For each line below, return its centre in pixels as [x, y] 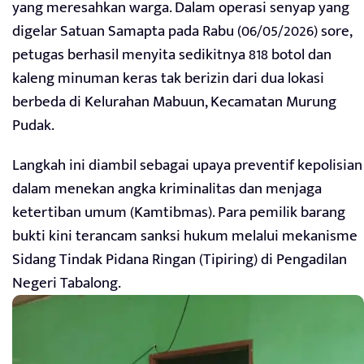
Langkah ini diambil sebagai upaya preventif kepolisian [187, 166]
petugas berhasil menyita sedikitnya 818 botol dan [172, 55]
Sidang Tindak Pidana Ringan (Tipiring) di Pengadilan [180, 260]
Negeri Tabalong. [67, 284]
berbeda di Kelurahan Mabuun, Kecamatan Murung [174, 102]
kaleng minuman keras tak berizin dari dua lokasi [168, 79]
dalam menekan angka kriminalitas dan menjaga [167, 189]
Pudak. [33, 126]
